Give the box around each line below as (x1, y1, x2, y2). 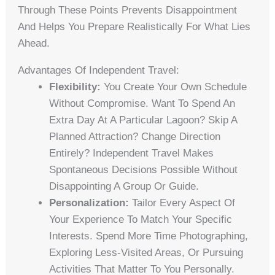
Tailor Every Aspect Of (129, 196, 236, 209)
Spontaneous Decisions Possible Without (49, 163, 238, 176)
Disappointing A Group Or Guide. (49, 180, 199, 192)
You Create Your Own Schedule (101, 80, 247, 93)
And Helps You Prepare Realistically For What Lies (18, 20, 251, 33)
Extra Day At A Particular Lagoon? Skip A (49, 114, 238, 126)
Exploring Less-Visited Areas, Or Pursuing (49, 246, 244, 258)
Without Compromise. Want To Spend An (49, 97, 236, 109)
